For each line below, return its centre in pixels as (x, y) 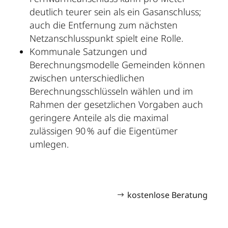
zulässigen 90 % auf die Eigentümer (104, 131)
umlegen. (49, 144)
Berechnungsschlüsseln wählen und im (111, 91)
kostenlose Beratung (167, 195)
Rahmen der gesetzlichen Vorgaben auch (117, 105)
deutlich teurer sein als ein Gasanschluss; (116, 12)
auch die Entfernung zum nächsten (104, 25)
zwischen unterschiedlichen (87, 78)
